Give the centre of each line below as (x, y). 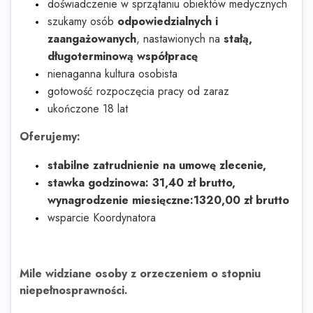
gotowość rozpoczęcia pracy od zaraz (138, 92)
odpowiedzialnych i (168, 22)
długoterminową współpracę (123, 57)
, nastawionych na (180, 39)
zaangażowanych (92, 39)
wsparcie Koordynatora (102, 218)
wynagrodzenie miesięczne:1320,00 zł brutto (168, 201)
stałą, (238, 39)
